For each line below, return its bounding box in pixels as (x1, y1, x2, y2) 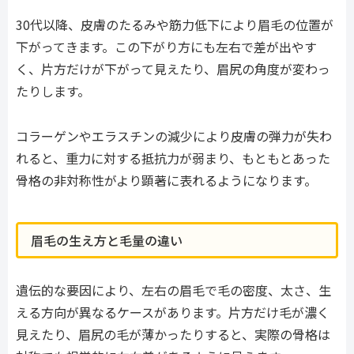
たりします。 (16, 81, 90, 101)
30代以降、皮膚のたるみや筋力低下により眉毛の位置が (16, 15, 333, 35)
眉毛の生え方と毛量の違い (31, 230, 183, 250)
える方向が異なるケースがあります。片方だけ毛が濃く (16, 302, 330, 322)
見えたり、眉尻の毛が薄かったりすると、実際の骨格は (16, 324, 330, 344)
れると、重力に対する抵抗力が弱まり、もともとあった (16, 149, 330, 168)
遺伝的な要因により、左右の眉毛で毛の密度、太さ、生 (16, 280, 331, 299)
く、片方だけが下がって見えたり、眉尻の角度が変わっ (16, 59, 330, 79)
